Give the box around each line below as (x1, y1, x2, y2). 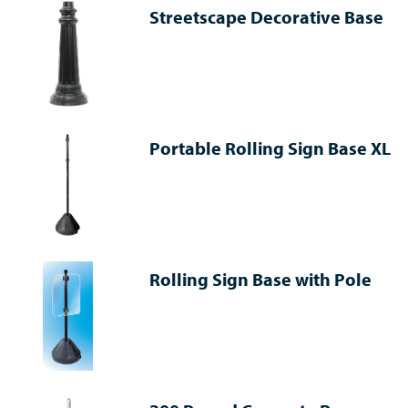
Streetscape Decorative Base (149, 5, 384, 29)
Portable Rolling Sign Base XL (149, 137, 392, 160)
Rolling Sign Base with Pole (149, 268, 372, 291)
